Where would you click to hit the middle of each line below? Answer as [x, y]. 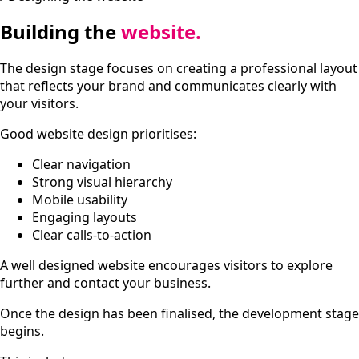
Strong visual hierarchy [102, 182]
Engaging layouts [85, 217]
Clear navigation [81, 164]
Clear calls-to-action [92, 234]
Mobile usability [80, 199]
